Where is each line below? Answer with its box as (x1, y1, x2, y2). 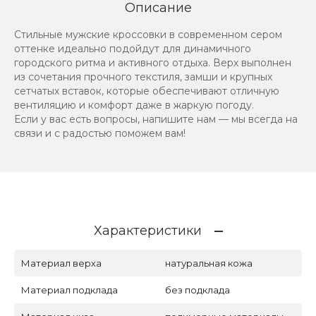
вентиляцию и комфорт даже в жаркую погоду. (14, 98, 254, 111)
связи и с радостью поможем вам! (14, 126, 186, 140)
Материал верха (21, 257, 102, 269)
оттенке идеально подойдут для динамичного (14, 42, 251, 55)
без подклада (165, 284, 230, 296)
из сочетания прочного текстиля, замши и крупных (14, 70, 272, 83)
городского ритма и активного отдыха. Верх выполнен (14, 56, 291, 69)
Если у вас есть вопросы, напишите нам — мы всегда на (14, 112, 298, 126)
